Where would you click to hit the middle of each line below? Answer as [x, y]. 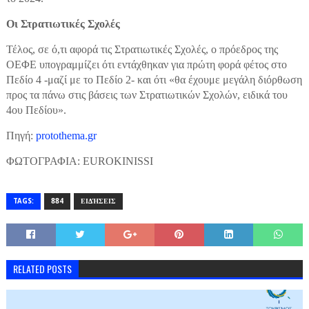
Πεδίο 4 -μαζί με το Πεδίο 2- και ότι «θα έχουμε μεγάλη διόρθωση [154, 79]
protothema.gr [66, 135]
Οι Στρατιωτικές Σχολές [63, 23]
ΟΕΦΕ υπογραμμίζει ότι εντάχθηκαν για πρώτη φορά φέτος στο [146, 64]
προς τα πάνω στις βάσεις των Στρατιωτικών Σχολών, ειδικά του [147, 94]
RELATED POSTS [42, 268]
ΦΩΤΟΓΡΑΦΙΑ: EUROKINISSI [79, 161]
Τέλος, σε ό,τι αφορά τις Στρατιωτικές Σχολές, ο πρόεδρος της [142, 49]
